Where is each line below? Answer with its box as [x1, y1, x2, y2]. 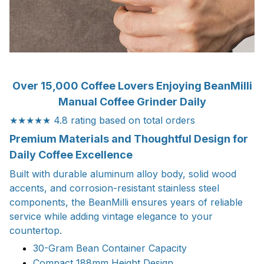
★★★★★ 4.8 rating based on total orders [9, 114, 195, 127]
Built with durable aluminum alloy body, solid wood [9, 167, 236, 180]
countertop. [9, 224, 62, 236]
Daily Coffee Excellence [9, 148, 133, 161]
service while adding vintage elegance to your [9, 210, 213, 222]
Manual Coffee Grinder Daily [58, 95, 206, 108]
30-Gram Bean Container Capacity [33, 242, 187, 255]
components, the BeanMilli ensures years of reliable [9, 196, 243, 208]
